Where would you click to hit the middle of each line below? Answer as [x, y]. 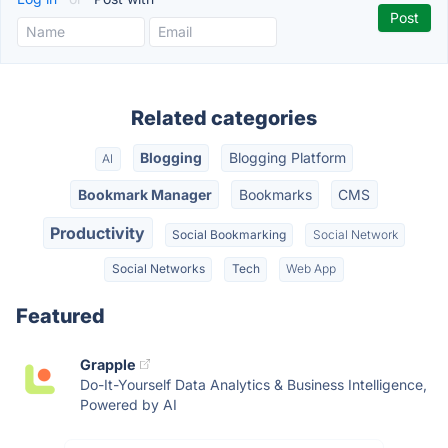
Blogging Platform [287, 158]
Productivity [98, 232]
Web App [311, 269]
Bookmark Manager [144, 194]
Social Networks [158, 269]
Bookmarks [275, 194]
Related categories [224, 118]
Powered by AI [128, 404]
